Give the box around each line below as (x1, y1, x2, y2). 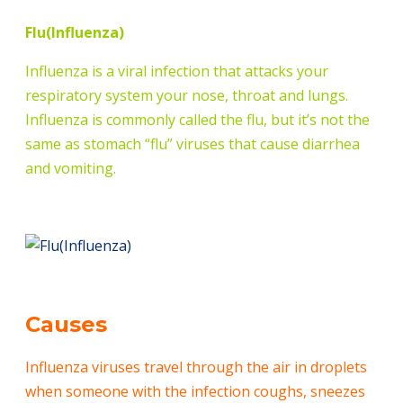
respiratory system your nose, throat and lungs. (25, 85, 348, 106)
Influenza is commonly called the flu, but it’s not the (25, 110, 370, 130)
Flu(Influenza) (25, 22, 124, 43)
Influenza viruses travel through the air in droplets (25, 357, 367, 378)
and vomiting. (25, 158, 116, 179)
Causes (25, 311, 107, 338)
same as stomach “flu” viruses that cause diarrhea (25, 134, 360, 155)
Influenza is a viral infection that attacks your (25, 61, 328, 82)
